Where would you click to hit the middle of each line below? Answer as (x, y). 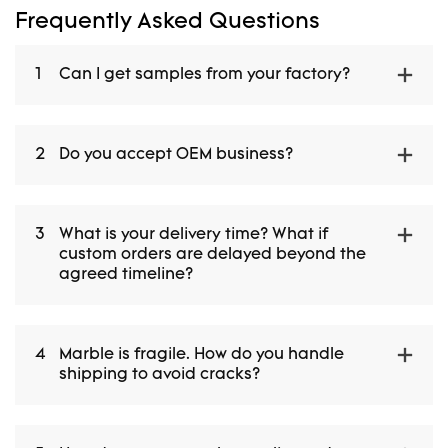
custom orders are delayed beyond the (212, 255)
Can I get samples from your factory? (204, 75)
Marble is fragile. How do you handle (201, 355)
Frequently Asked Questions (167, 23)
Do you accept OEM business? (176, 155)
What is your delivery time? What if (194, 235)
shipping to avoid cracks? (159, 375)
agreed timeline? (126, 275)
